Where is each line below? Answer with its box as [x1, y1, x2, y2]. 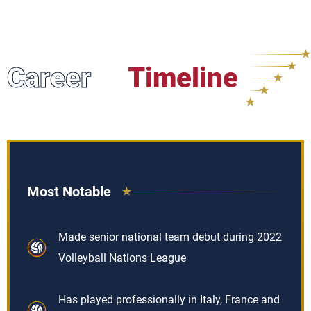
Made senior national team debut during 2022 [58, 230, 282, 244]
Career [7, 62, 91, 94]
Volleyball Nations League [58, 251, 186, 264]
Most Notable [27, 183, 111, 200]
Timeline [128, 62, 238, 94]
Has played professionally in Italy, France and [58, 293, 280, 306]
